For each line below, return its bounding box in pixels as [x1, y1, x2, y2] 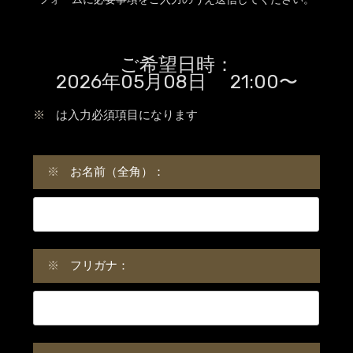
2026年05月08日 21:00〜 [55, 71, 298, 93]
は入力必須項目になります [55, 107, 198, 122]
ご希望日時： [119, 54, 234, 76]
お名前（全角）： [69, 164, 165, 179]
